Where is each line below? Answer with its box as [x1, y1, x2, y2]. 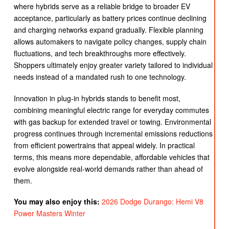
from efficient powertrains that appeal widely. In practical [13, 140, 195, 150]
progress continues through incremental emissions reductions [13, 128, 213, 139]
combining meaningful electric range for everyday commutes [13, 104, 209, 115]
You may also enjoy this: [13, 196, 100, 207]
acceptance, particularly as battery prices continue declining [13, 13, 207, 24]
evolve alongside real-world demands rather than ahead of [13, 163, 203, 174]
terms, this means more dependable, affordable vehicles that [13, 151, 210, 162]
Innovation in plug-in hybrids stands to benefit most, [13, 93, 180, 103]
